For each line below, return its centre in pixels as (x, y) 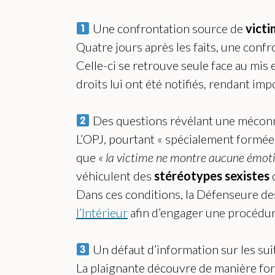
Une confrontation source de (168, 29)
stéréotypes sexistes (213, 176)
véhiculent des (115, 176)
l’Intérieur (102, 213)
